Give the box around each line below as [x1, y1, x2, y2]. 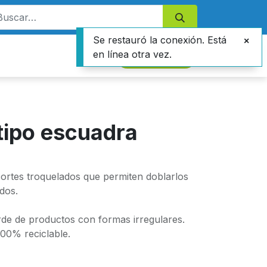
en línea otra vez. [93, 48, 172, 60]
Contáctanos [128, 49, 185, 62]
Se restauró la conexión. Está [93, 34, 226, 46]
